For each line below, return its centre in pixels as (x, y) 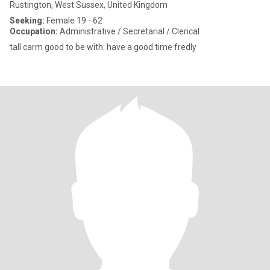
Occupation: (34, 31)
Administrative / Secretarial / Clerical (129, 31)
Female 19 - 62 (74, 20)
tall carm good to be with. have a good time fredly (103, 47)
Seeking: (27, 20)
